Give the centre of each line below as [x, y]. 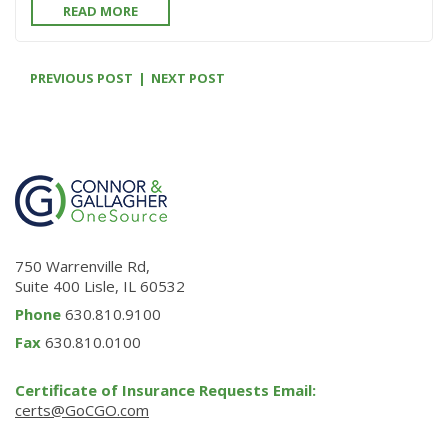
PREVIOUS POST [81, 78]
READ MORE [100, 11]
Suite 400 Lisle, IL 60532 [100, 286]
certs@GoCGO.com [82, 410]
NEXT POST [188, 78]
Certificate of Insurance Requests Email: [165, 390]
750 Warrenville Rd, [82, 266]
